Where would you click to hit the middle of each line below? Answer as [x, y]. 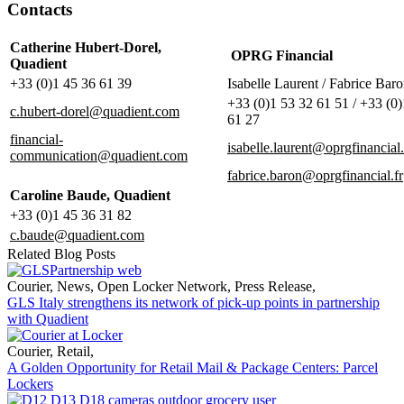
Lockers [30, 383]
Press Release [271, 286]
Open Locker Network [161, 286]
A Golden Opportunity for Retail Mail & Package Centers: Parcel [193, 367]
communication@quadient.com [99, 155]
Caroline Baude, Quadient [90, 195]
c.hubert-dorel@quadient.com [95, 111]
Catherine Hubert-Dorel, [86, 47]
